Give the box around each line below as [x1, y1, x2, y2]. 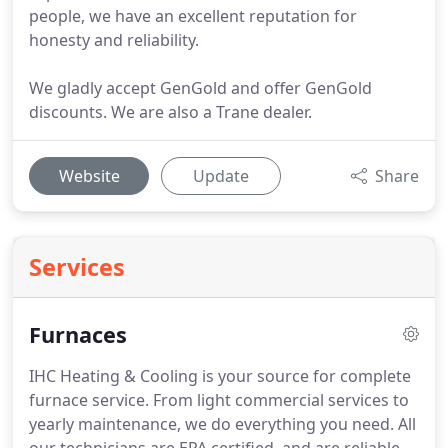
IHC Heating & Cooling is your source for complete [29, 365, 411, 387]
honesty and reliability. [29, 29, 199, 51]
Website [58, 165, 120, 187]
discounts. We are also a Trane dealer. [29, 101, 312, 123]
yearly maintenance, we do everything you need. [29, 413, 394, 435]
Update [193, 165, 249, 187]
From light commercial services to [149, 389, 409, 411]
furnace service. [29, 389, 149, 411]
